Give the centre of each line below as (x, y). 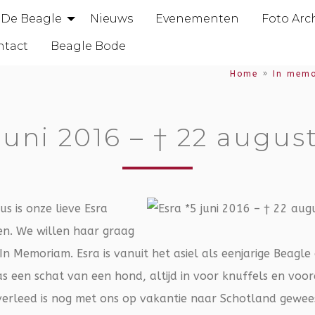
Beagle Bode (88, 46)
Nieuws (111, 19)
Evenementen (197, 19)
